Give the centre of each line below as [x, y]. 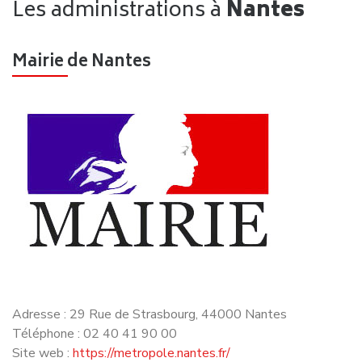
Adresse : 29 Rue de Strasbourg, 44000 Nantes [149, 276]
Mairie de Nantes [82, 23]
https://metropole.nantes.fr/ [152, 315]
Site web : [42, 315]
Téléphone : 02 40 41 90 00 [95, 295]
